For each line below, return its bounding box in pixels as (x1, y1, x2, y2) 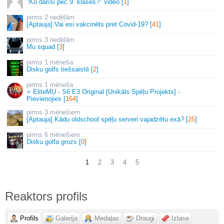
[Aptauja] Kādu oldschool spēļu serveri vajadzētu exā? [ (26, 115, 188, 123)
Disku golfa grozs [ (26, 137, 81, 145)
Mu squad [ (26, 42, 59, 50)
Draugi (136, 214, 154, 222)
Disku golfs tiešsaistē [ (26, 65, 93, 73)
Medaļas (94, 214, 119, 222)
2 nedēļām (44, 13, 74, 21)
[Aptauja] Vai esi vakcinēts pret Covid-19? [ (26, 20, 152, 28)
